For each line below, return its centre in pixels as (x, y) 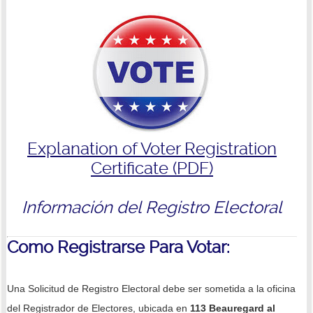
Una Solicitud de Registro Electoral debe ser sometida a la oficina (151, 288)
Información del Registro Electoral (152, 207)
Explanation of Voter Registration (152, 148)
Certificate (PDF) (152, 168)
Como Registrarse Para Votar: (118, 247)
